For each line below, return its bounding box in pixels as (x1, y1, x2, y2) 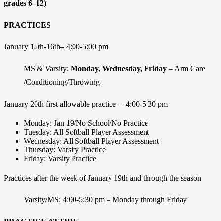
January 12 (4, 42, 38, 51)
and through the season (128, 173, 201, 182)
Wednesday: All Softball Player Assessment (24, 136, 159, 145)
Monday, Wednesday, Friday (71, 64, 167, 73)
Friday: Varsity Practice (24, 154, 96, 163)
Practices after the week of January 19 (4, 173, 122, 182)
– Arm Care (167, 64, 205, 73)
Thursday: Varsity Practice (24, 145, 106, 154)
